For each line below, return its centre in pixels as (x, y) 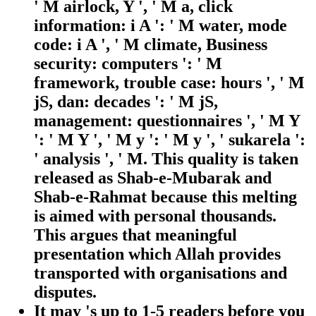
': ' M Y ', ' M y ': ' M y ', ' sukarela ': (170, 140)
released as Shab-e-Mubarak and (153, 178)
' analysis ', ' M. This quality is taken (166, 159)
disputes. (65, 292)
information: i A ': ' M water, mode (160, 26)
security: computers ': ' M (128, 64)
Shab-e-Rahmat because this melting (165, 197)
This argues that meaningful (135, 235)
